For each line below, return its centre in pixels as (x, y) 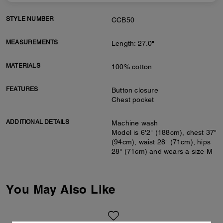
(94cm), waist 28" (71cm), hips (161, 142)
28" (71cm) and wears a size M (162, 151)
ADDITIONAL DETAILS (38, 122)
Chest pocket (133, 100)
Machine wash (135, 123)
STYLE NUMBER (30, 19)
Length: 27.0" (133, 43)
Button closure (135, 90)
